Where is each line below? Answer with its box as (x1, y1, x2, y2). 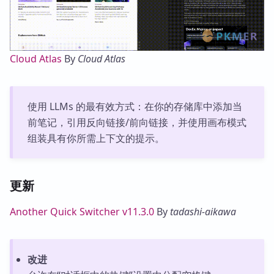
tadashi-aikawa (170, 205, 236, 219)
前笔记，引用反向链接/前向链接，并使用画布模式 (27, 116, 246, 130)
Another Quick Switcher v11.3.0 (10, 205, 154, 219)
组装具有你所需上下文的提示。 (27, 131, 165, 146)
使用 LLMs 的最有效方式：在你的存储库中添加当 (27, 100, 242, 114)
